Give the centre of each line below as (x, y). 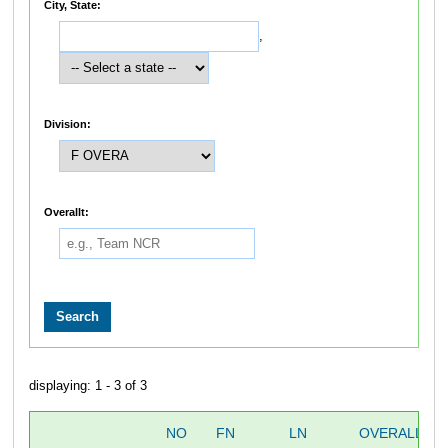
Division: (68, 123)
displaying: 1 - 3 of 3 (87, 386)
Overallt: (67, 211)
